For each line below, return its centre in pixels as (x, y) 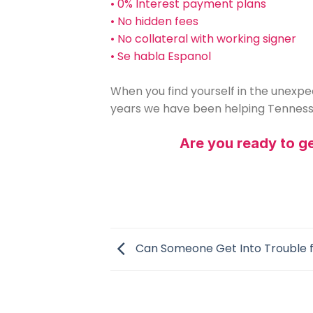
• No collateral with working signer (203, 38)
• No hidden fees (154, 21)
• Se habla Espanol (160, 56)
